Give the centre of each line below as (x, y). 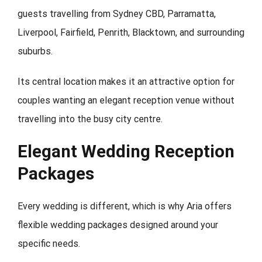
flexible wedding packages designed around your (118, 225)
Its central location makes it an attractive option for (126, 81)
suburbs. (35, 51)
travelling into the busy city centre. (90, 119)
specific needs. (49, 243)
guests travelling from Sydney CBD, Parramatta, (117, 13)
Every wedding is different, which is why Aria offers (125, 206)
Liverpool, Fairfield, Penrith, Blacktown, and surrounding (131, 32)
